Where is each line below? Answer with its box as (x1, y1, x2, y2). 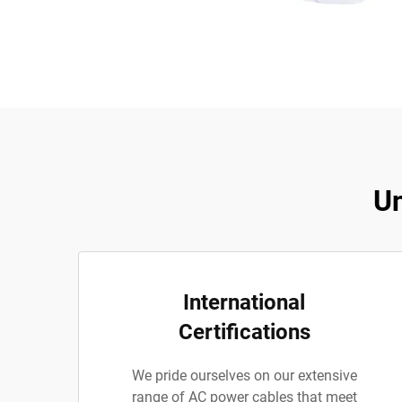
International (183, 290, 305, 315)
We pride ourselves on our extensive (131, 367, 357, 384)
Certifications (178, 319, 310, 345)
